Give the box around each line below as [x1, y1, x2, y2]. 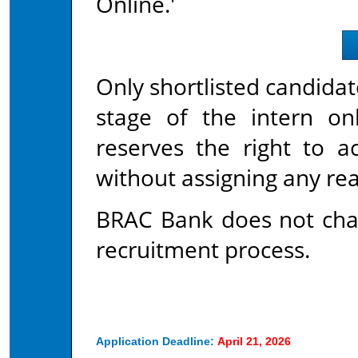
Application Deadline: [96, 335, 214, 348]
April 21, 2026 [217, 335, 291, 348]
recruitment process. [96, 234, 310, 265]
